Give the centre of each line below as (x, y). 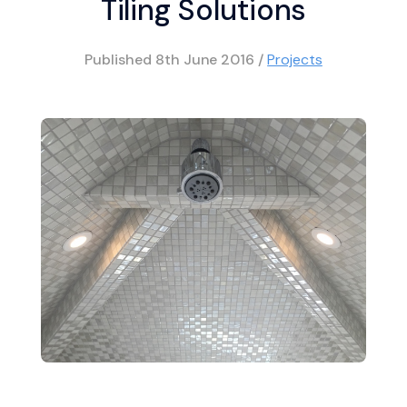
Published (120, 59)
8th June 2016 (207, 59)
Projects (295, 59)
